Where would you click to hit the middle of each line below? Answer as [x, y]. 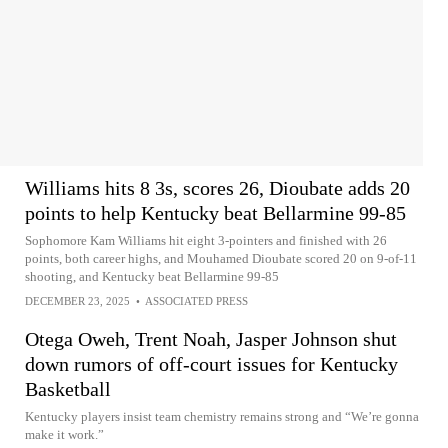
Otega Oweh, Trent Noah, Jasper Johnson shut [211, 339]
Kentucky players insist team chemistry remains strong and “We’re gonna [222, 416]
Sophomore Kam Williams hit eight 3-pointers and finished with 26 [206, 240]
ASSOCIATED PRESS [196, 301]
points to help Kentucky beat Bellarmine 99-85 [215, 213]
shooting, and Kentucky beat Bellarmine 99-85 [152, 276]
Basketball [68, 389]
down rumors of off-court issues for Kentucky [211, 364]
